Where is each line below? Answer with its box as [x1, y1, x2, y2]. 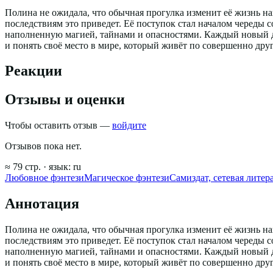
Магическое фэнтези [84, 172, 169, 183]
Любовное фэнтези [5, 172, 84, 183]
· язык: [43, 161, 73, 172]
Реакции [5, 63, 62, 79]
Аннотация [5, 196, 79, 212]
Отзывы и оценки [5, 91, 125, 108]
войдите [112, 120, 146, 131]
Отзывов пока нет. [5, 141, 82, 152]
